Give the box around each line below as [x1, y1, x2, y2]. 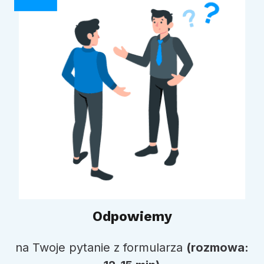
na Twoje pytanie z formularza [15, 240, 186, 255]
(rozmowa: [186, 240, 249, 255]
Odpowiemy [92, 209, 172, 225]
